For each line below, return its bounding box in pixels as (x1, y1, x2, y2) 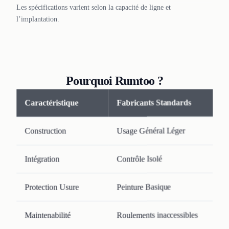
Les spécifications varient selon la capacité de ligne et (16, 3, 171, 12)
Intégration (25, 154, 60, 164)
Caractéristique (25, 98, 79, 107)
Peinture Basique (116, 182, 171, 192)
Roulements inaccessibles (116, 211, 198, 220)
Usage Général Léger (116, 126, 186, 135)
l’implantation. (16, 15, 59, 24)
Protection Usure (25, 182, 79, 192)
